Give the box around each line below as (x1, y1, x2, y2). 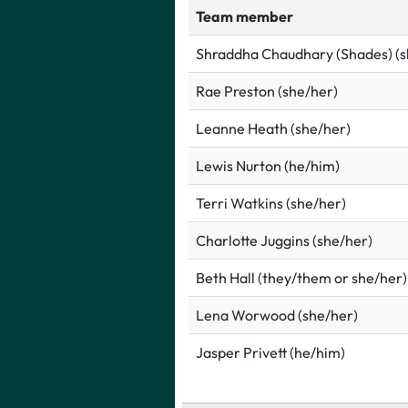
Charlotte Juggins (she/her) (196, 231, 372, 250)
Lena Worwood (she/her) (196, 306, 358, 325)
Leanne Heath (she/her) (196, 119, 351, 138)
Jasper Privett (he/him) (196, 343, 345, 362)
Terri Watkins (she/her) (196, 194, 346, 213)
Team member (196, 7, 293, 26)
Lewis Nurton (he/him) (196, 157, 340, 176)
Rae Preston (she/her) (196, 82, 338, 101)
